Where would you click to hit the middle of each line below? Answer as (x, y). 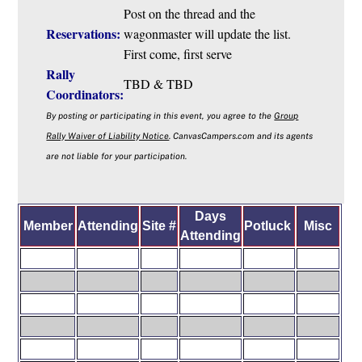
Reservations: (84, 33)
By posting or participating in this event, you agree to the (160, 115)
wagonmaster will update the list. (208, 33)
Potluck (269, 225)
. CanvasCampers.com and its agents (241, 135)
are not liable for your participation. (117, 156)
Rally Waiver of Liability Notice (108, 135)
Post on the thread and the (190, 13)
